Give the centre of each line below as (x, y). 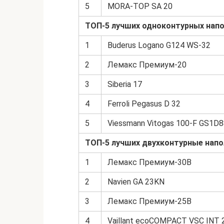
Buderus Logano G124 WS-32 (159, 45)
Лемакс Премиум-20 (147, 65)
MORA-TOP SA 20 (140, 6)
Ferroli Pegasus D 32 (144, 104)
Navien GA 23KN (136, 182)
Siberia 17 (125, 84)
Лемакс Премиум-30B (149, 162)
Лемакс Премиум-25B (149, 201)
